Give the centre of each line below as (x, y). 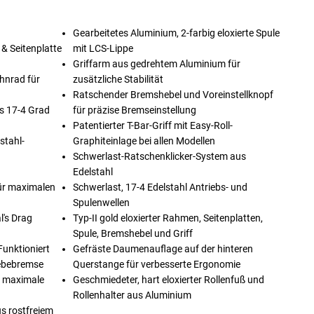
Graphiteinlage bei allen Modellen (144, 141)
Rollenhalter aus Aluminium (132, 295)
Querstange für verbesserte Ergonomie (157, 264)
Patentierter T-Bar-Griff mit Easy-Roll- (153, 125)
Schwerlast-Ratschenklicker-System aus (160, 156)
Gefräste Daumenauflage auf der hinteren (163, 249)
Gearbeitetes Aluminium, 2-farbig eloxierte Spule (177, 33)
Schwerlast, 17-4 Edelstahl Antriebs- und (161, 187)
